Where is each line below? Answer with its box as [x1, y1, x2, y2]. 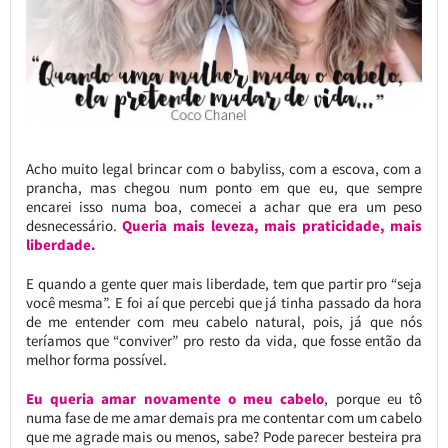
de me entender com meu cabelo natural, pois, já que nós [25, 312, 423, 332]
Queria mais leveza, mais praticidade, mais [122, 216, 423, 236]
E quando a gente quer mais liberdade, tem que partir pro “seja [25, 274, 423, 294]
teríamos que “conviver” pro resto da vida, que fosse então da [25, 331, 423, 351]
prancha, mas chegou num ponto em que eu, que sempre [25, 178, 423, 198]
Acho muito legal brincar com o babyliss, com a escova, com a [25, 159, 423, 179]
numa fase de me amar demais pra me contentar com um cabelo [25, 408, 423, 428]
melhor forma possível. [25, 350, 167, 370]
